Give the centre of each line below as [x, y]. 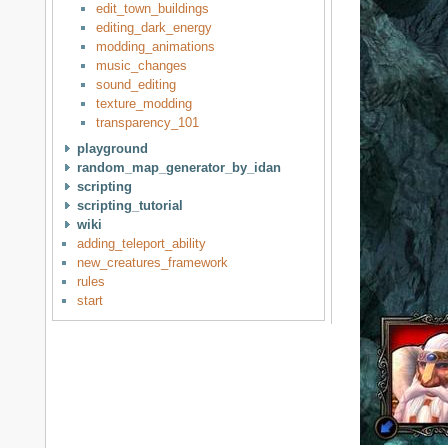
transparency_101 [148, 123]
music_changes [142, 66]
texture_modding [144, 104]
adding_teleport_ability [141, 243]
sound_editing [136, 85]
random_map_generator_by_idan [178, 167]
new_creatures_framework [152, 262]
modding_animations [156, 47]
